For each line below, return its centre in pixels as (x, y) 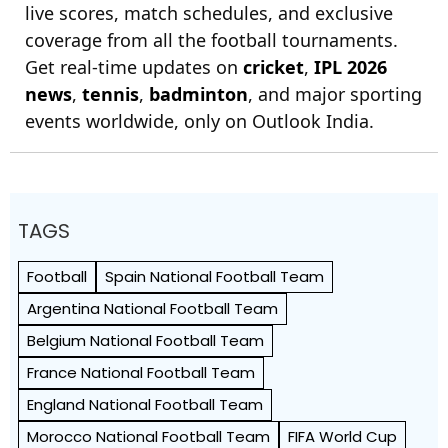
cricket (273, 66)
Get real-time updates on (134, 66)
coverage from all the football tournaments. (211, 39)
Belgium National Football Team (145, 340)
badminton (198, 93)
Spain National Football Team (214, 276)
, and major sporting (335, 93)
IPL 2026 (350, 66)
